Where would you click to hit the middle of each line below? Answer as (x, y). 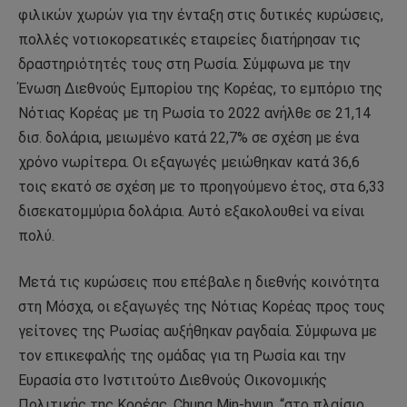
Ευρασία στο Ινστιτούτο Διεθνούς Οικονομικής (173, 381)
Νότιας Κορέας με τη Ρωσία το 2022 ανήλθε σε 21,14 (194, 113)
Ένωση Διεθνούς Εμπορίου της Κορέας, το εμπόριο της (200, 88)
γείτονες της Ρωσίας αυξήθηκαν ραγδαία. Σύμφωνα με (198, 332)
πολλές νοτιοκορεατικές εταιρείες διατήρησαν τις (189, 39)
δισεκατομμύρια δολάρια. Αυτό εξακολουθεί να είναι (191, 211)
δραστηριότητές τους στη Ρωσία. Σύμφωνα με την (184, 64)
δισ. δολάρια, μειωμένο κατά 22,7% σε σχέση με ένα (189, 137)
